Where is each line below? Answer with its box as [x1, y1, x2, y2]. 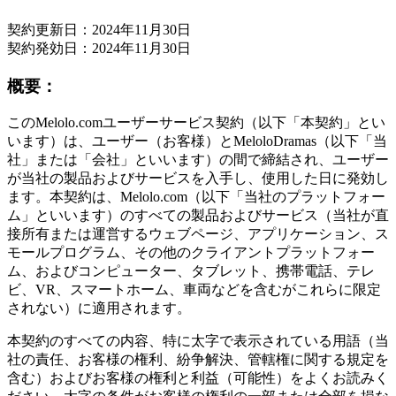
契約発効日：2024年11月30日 [7, 40, 191, 56]
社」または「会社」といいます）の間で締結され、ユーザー [7, 152, 389, 168]
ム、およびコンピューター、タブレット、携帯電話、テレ [7, 263, 375, 279]
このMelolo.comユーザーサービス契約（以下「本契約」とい [7, 115, 385, 131]
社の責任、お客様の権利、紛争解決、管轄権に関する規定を [7, 352, 389, 368]
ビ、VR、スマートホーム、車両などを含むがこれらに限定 [7, 282, 381, 298]
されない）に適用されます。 [7, 301, 191, 316]
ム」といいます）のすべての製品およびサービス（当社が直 [7, 208, 389, 224]
